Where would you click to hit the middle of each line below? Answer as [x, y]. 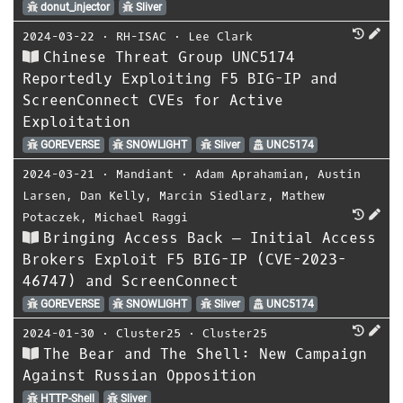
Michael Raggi [141, 217]
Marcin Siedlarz [213, 195]
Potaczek [51, 217]
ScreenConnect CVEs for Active [153, 100]
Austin [339, 174]
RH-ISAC [141, 36]
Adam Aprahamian [249, 174]
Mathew [303, 195]
